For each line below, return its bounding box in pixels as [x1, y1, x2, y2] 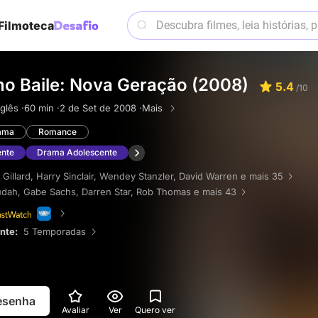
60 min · [24, 102, 60, 114]
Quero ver [135, 304, 175, 315]
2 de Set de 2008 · [60, 102, 142, 114]
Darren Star [82, 185, 131, 197]
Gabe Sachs [23, 185, 76, 197]
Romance [38, 126, 77, 137]
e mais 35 [241, 170, 283, 182]
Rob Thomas [136, 185, 191, 197]
